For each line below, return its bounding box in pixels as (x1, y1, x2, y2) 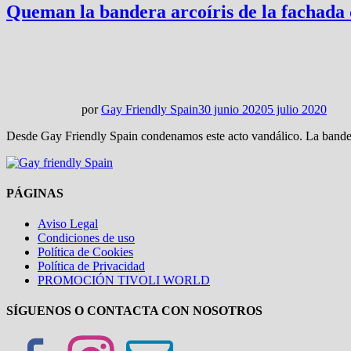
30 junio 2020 (198, 102, 267, 116)
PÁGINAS (6, 186, 63, 200)
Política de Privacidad (38, 259, 145, 273)
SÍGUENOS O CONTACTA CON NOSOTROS (6, 304, 262, 318)
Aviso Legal (38, 217, 98, 231)
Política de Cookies (38, 245, 133, 259)
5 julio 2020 (267, 102, 327, 116)
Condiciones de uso (38, 231, 135, 245)
